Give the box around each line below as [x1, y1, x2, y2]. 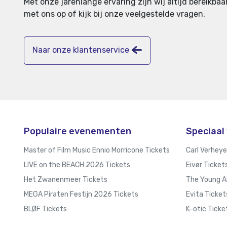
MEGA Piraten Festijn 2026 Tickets [24, 190, 138, 199]
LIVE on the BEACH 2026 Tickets [24, 161, 130, 169]
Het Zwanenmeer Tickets [24, 175, 107, 184]
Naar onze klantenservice [32, 45, 129, 55]
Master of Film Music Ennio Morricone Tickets [24, 146, 170, 155]
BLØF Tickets [24, 205, 67, 213]
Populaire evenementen [24, 126, 131, 137]
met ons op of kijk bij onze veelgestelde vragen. [24, 9, 205, 19]
